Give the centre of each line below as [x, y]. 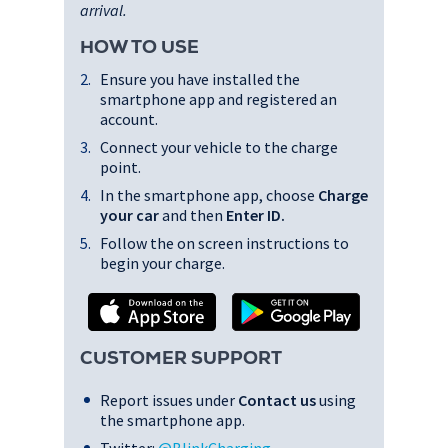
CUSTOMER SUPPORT [181, 359]
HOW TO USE [139, 49]
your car [129, 215]
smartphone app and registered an [218, 99]
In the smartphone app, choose [209, 195]
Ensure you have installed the [200, 79]
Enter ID [253, 215]
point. [120, 167]
